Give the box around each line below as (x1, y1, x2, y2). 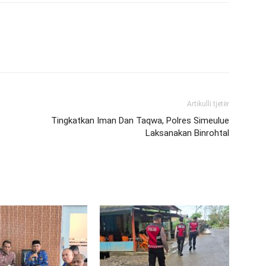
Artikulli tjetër (187, 100, 229, 108)
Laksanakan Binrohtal (145, 128, 229, 138)
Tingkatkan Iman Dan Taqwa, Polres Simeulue (51, 115, 229, 126)
